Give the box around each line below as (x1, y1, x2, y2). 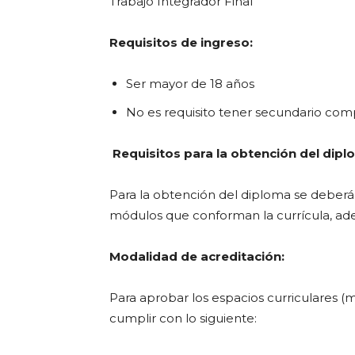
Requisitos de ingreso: (109, 35, 256, 50)
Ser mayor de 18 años (126, 76, 254, 91)
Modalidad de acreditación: (109, 249, 284, 264)
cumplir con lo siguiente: (109, 311, 257, 326)
